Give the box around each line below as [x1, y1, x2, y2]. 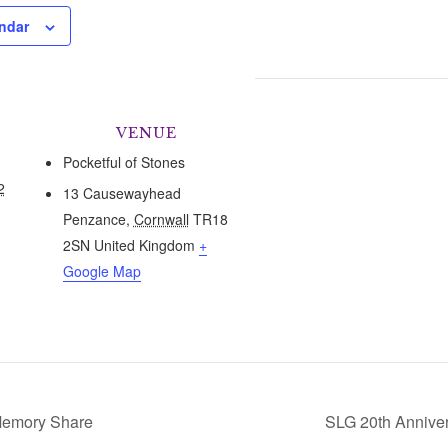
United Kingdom [93, 235, 195, 255]
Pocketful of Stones [62, 152, 185, 172]
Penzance [62, 209, 126, 229]
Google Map [62, 261, 141, 281]
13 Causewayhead [62, 183, 181, 203]
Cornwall [133, 209, 189, 229]
